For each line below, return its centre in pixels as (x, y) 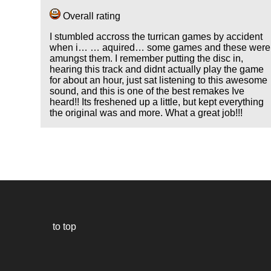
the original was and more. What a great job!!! (146, 113)
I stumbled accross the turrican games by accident (156, 37)
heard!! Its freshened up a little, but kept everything (157, 102)
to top (64, 226)
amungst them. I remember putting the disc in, (147, 59)
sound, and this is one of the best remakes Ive (147, 91)
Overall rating (91, 16)
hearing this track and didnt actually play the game (157, 70)
